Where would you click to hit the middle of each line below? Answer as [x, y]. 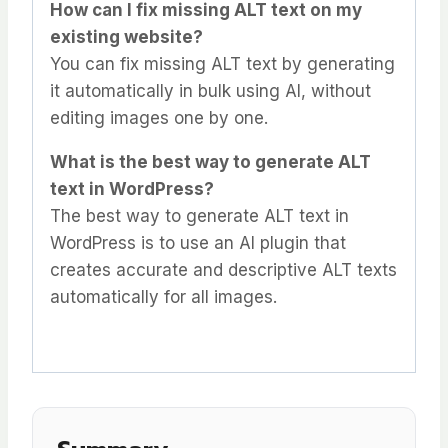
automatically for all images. [163, 297]
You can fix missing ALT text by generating [222, 64]
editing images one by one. [159, 118]
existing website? [126, 37]
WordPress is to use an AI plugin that [198, 243]
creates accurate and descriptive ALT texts [223, 270]
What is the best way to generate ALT [210, 162]
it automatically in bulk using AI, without [210, 91]
